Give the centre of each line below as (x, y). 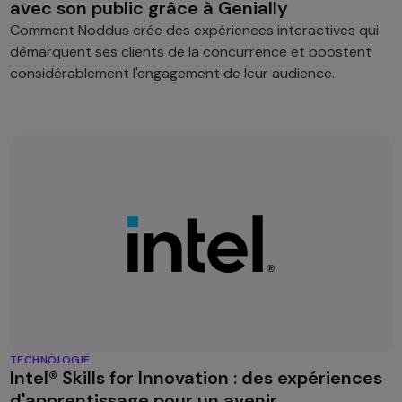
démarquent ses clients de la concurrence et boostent (190, 52)
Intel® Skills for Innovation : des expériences (196, 378)
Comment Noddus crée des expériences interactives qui (194, 31)
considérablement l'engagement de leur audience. (172, 74)
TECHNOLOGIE (50, 360)
